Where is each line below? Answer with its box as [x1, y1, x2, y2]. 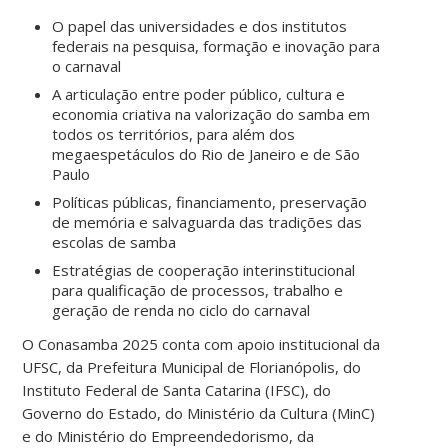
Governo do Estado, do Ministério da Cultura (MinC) [22, 402, 376, 423]
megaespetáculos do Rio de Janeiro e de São [52, 143, 361, 164]
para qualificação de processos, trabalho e [52, 279, 344, 300]
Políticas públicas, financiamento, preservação [52, 191, 368, 212]
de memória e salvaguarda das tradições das [52, 211, 363, 232]
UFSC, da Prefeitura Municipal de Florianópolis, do [22, 356, 362, 377]
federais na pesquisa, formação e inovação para [52, 35, 381, 56]
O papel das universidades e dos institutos [52, 15, 348, 36]
